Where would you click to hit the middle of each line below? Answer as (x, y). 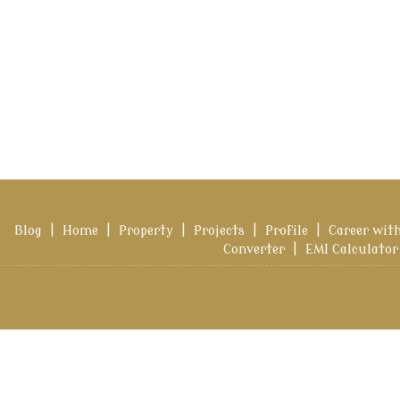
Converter (254, 250)
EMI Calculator (352, 250)
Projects (219, 231)
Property (146, 231)
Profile (287, 231)
